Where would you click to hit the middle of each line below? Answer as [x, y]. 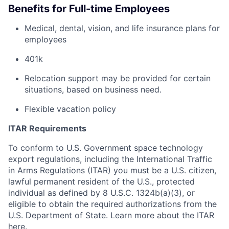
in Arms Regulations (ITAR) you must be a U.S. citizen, [112, 170]
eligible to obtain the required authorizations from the [112, 204]
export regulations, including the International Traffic [110, 159]
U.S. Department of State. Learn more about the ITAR [111, 215]
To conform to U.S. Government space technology [106, 148]
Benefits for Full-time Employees [89, 9]
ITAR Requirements [47, 128]
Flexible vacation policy [70, 109]
